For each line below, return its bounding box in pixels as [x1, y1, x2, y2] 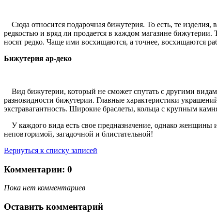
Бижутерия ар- [4, 54, 56, 62]
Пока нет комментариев [4, 184, 85, 192]
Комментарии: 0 [4, 164, 72, 174]
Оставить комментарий [4, 201, 103, 212]
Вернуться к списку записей [4, 146, 97, 155]
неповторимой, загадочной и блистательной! [4, 129, 153, 138]
